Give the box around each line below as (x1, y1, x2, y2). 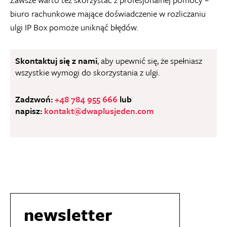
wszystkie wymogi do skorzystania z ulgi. (15, 65, 160, 79)
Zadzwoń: (15, 92, 55, 105)
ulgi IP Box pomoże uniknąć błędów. (10, 20, 138, 33)
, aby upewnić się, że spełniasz (97, 54, 202, 67)
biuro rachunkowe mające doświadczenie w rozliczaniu (10, 7, 206, 20)
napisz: (15, 104, 44, 117)
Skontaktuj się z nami (15, 54, 97, 67)
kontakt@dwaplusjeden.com (44, 104, 154, 117)
